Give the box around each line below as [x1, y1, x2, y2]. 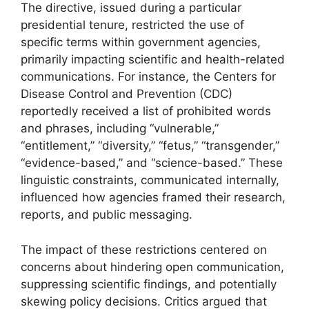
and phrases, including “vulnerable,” [21, 121, 219, 136]
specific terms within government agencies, [21, 35, 261, 50]
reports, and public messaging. [21, 208, 192, 222]
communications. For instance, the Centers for [21, 70, 276, 84]
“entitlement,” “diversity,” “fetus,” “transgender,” [21, 139, 279, 153]
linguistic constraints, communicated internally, [21, 173, 279, 188]
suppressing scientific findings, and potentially [21, 277, 277, 291]
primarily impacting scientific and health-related [21, 52, 285, 67]
